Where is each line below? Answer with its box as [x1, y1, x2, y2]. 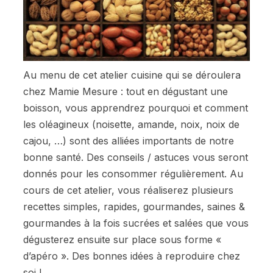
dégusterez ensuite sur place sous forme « [23, 233, 221, 246]
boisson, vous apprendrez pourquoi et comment [23, 101, 248, 114]
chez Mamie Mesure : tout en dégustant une [23, 85, 228, 97]
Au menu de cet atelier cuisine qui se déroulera [23, 68, 241, 81]
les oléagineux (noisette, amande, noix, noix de [23, 118, 239, 130]
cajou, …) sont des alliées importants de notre [23, 134, 234, 147]
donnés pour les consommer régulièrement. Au [23, 167, 243, 180]
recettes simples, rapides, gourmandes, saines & [23, 200, 245, 213]
